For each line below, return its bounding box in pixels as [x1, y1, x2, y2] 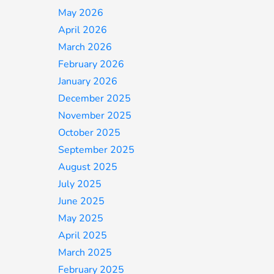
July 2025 [58, 177, 102, 191]
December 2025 [58, 92, 131, 105]
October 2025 [58, 126, 121, 139]
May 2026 [58, 6, 104, 20]
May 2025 [58, 212, 104, 225]
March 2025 [58, 246, 113, 259]
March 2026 [58, 40, 113, 54]
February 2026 [58, 57, 125, 71]
